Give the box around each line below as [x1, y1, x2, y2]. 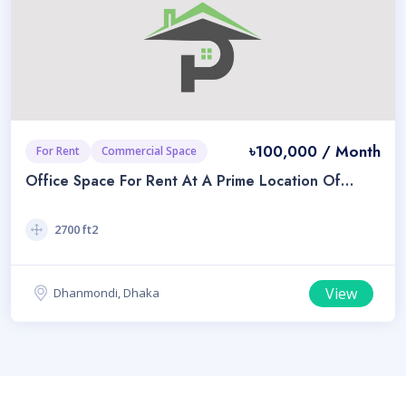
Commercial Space [101, 143, 197, 159]
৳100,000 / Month [249, 140, 381, 163]
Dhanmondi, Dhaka [53, 285, 159, 302]
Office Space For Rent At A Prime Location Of [25, 170, 341, 192]
